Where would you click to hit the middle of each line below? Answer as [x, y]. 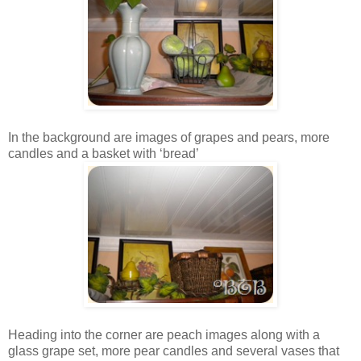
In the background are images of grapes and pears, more [169, 137]
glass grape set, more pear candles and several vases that [174, 351]
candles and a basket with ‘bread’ [104, 153]
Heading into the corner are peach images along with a [164, 334]
